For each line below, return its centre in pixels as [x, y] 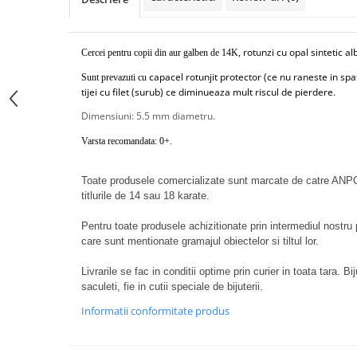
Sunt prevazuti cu [115, 77]
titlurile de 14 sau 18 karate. [147, 196]
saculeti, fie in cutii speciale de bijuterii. [172, 286]
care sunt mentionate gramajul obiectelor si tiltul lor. [202, 241]
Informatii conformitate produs [155, 311]
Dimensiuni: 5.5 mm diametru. [149, 116]
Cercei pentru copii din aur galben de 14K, [162, 53]
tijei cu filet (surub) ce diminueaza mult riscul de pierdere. [208, 92]
